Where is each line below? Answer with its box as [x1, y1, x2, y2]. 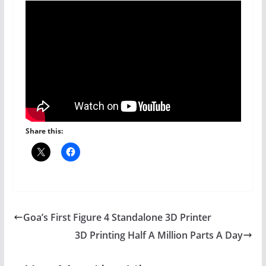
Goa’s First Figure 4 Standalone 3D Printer [23, 210, 211, 224]
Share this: [25, 125, 63, 136]
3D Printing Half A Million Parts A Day [75, 228, 243, 242]
